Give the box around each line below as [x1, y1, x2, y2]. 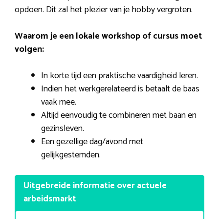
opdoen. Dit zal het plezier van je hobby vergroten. [15, 2, 193, 18]
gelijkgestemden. [41, 148, 101, 163]
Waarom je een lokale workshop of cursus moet [15, 29, 202, 44]
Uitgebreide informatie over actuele [23, 178, 167, 194]
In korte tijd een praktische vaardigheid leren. [41, 68, 198, 84]
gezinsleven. [41, 121, 84, 136]
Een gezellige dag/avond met [41, 134, 143, 150]
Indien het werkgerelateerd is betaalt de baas [41, 82, 199, 97]
